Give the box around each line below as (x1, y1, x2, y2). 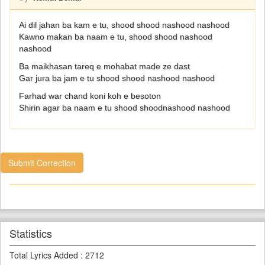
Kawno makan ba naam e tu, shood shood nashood (19, 32, 212, 41)
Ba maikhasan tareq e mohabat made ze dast (19, 62, 190, 71)
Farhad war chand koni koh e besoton (19, 91, 161, 101)
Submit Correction (8, 157, 76, 169)
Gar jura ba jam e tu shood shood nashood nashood (19, 73, 215, 83)
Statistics (9, 225, 52, 241)
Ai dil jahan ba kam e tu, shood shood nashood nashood (19, 20, 230, 30)
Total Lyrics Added (9, 249, 78, 261)
